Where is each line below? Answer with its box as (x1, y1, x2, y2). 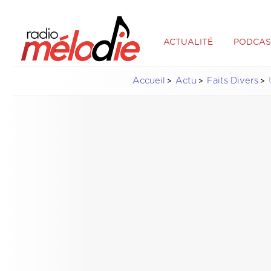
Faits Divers (206, 76, 258, 85)
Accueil (132, 76, 165, 85)
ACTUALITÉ (163, 38, 213, 47)
